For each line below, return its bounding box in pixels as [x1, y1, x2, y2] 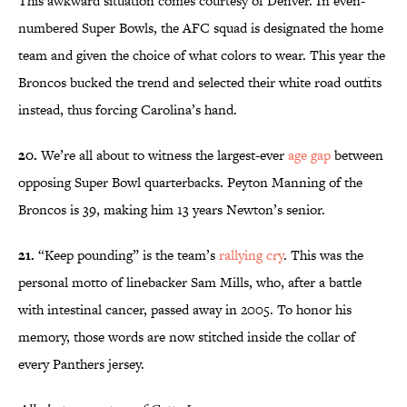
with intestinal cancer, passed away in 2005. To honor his [18, 300, 352, 320]
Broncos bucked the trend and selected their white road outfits [18, 73, 382, 93]
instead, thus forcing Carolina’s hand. [18, 100, 237, 120]
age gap [288, 145, 331, 165]
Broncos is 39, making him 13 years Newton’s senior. [18, 200, 325, 220]
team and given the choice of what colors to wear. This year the [18, 45, 385, 65]
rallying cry [219, 245, 283, 265]
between [331, 145, 383, 165]
